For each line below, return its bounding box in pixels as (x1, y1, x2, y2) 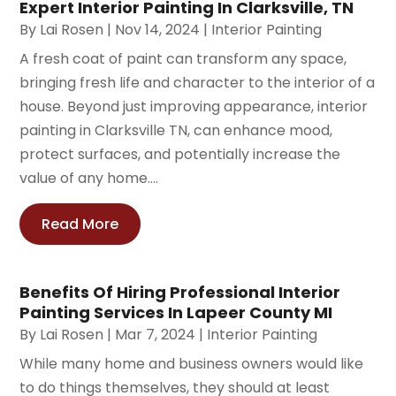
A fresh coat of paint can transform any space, (19, 48, 347, 69)
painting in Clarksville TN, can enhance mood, (19, 119, 333, 141)
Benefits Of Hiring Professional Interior (19, 280, 341, 303)
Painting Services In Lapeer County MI (19, 301, 333, 324)
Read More (42, 213, 119, 234)
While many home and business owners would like (19, 353, 364, 374)
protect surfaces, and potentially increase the (19, 143, 341, 164)
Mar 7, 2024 (115, 324, 196, 345)
